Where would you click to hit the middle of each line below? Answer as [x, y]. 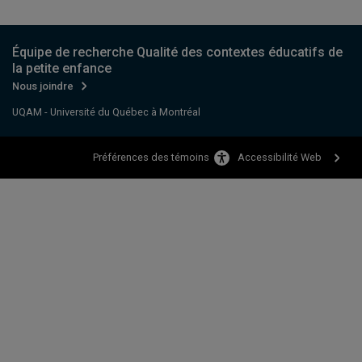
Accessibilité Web [279, 157]
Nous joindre [43, 86]
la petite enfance [62, 68]
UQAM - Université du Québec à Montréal [106, 112]
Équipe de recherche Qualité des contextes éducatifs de [177, 52]
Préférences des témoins [151, 158]
